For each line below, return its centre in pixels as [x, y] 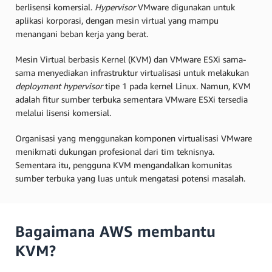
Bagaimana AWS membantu [115, 231]
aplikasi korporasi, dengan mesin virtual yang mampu [117, 20]
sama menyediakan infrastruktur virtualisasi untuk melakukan [132, 72]
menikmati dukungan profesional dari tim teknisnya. [115, 151]
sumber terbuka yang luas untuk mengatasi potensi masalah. [131, 178]
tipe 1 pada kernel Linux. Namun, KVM [177, 86]
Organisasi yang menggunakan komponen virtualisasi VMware [134, 138]
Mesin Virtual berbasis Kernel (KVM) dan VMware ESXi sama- [131, 59]
